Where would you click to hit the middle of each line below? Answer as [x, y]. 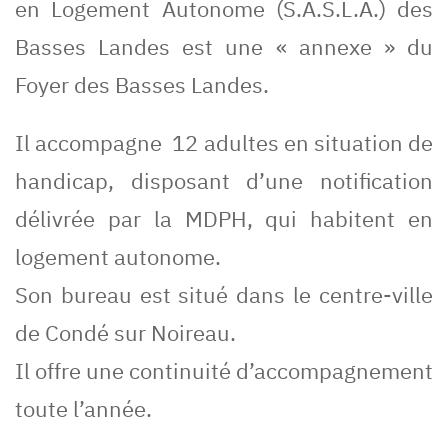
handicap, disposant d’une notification [224, 181]
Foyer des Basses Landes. [142, 85]
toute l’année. [83, 409]
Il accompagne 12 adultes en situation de [224, 143]
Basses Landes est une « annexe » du [224, 47]
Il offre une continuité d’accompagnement [224, 371]
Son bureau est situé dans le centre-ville [224, 295]
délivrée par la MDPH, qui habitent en [224, 219]
